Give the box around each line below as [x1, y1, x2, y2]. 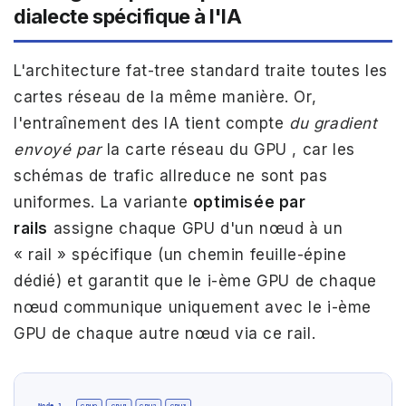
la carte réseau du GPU [101, 140, 293, 159]
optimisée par [192, 193, 306, 212]
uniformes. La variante [14, 193, 193, 212]
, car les [292, 140, 355, 159]
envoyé [14, 140, 77, 159]
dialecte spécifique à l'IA [14, 5, 242, 29]
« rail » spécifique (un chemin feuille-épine [14, 246, 347, 265]
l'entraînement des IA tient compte [14, 114, 290, 133]
